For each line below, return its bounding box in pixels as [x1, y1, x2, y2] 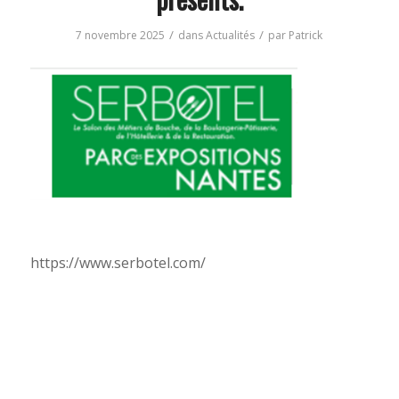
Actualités [206, 28, 256, 44]
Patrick [289, 28, 323, 44]
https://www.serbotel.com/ [29, 252, 206, 273]
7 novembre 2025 [76, 28, 166, 44]
